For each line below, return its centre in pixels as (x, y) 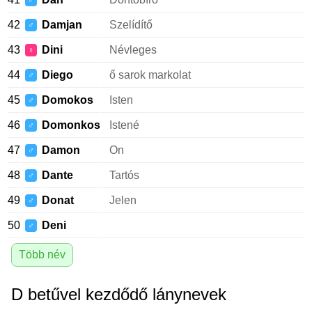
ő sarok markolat (150, 75)
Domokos (68, 100)
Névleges (133, 50)
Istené (124, 125)
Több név (42, 255)
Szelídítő (131, 25)
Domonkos (71, 125)
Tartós (124, 175)
